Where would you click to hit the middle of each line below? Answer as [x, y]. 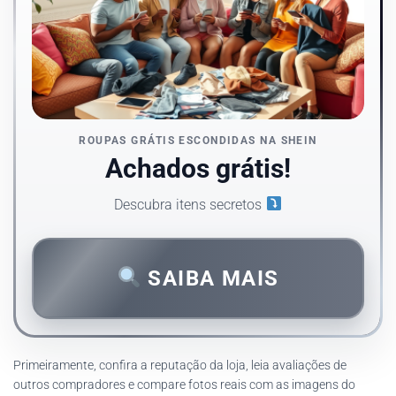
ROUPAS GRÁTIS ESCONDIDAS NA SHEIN [198, 140]
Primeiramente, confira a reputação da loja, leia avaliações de [180, 365]
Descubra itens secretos [190, 204]
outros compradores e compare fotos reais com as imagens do [184, 384]
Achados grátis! [198, 168]
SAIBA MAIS [210, 278]
